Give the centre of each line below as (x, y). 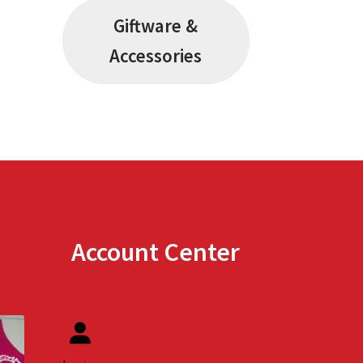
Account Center (156, 252)
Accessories (156, 56)
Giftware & (156, 26)
